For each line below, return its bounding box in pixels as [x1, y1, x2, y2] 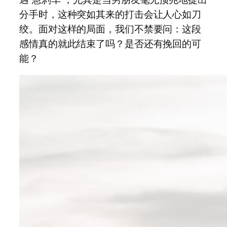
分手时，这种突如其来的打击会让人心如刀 [19, 7, 202, 21]
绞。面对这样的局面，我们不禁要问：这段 [19, 22, 202, 35]
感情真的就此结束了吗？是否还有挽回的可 [19, 36, 202, 50]
